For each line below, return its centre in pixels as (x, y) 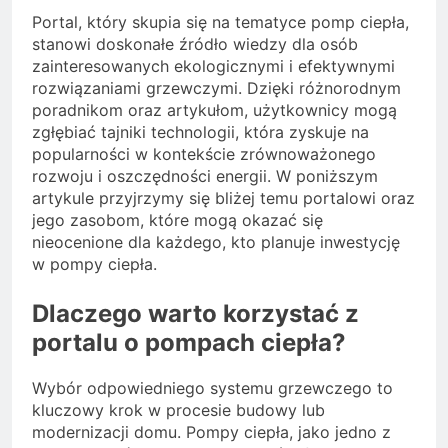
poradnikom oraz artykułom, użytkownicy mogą (214, 110)
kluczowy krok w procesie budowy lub (178, 410)
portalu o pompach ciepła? (189, 343)
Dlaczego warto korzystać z (195, 314)
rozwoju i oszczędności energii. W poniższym (205, 176)
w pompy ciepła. (94, 264)
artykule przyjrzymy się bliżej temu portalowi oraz (223, 198)
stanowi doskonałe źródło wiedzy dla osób (195, 44)
